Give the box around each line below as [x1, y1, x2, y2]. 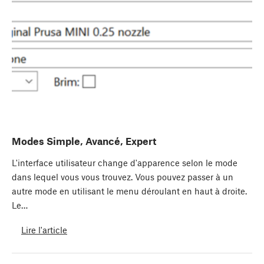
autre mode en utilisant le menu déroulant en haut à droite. [12, 186, 247, 197]
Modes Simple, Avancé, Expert [12, 135, 156, 147]
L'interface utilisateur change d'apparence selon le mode [12, 157, 237, 169]
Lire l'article [21, 224, 67, 235]
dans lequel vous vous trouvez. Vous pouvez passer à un [12, 171, 233, 183]
